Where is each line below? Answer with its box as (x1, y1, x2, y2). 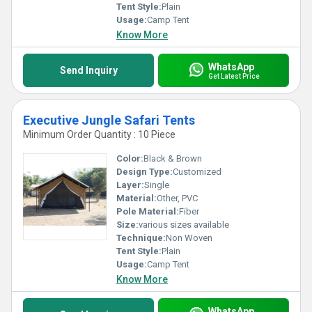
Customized (173, 166, 221, 177)
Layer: (116, 180, 144, 190)
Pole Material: (116, 206, 179, 217)
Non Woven (166, 233, 212, 243)
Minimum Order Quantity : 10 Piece (23, 129, 175, 140)
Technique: (116, 233, 166, 243)
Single (144, 180, 169, 190)
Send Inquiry (59, 65, 118, 76)
